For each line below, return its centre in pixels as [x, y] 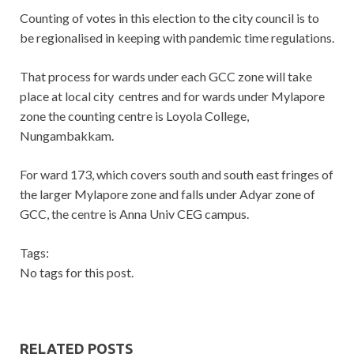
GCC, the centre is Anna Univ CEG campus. [134, 214]
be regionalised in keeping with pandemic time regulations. [177, 38]
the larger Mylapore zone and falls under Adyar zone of [168, 194]
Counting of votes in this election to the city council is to [169, 18]
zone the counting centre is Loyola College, [134, 116]
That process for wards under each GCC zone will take [166, 77]
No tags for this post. [77, 273]
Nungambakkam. [67, 136]
